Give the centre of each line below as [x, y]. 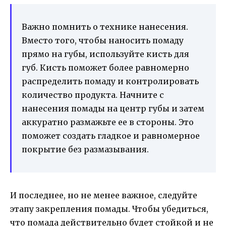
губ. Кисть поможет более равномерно [105, 68]
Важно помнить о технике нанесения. [105, 27]
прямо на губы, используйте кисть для [105, 54]
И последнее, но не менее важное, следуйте [104, 195]
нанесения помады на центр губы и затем [113, 109]
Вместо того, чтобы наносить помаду [103, 41]
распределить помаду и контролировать [110, 81]
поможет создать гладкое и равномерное [111, 136]
